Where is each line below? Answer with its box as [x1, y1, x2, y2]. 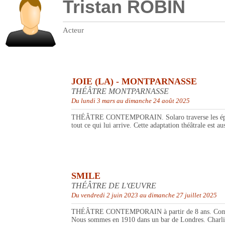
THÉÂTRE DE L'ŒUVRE [71, 181, 156, 190]
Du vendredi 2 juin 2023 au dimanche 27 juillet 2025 [71, 191, 217, 199]
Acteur [63, 26, 84, 35]
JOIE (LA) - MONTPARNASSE [71, 76, 197, 87]
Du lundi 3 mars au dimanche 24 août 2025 [71, 97, 190, 105]
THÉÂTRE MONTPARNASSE [71, 87, 169, 96]
